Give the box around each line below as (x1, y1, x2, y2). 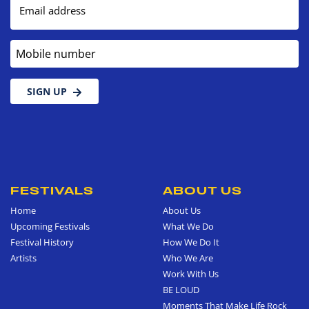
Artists (10, 251, 37, 264)
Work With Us (163, 267, 219, 280)
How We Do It (163, 235, 219, 248)
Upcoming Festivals (10, 219, 90, 232)
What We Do (163, 219, 214, 232)
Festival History (10, 235, 74, 248)
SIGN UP (27, 83, 67, 99)
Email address (19, 3, 86, 18)
